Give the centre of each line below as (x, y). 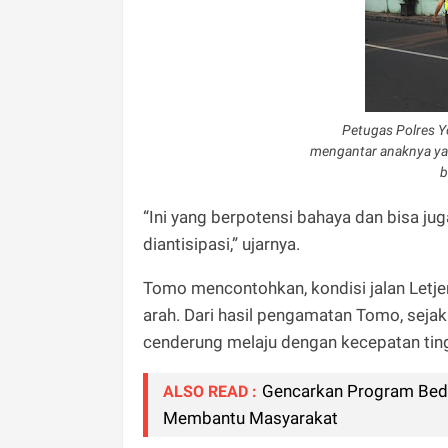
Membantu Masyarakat (250, 417)
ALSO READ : (210, 391)
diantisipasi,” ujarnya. (221, 243)
